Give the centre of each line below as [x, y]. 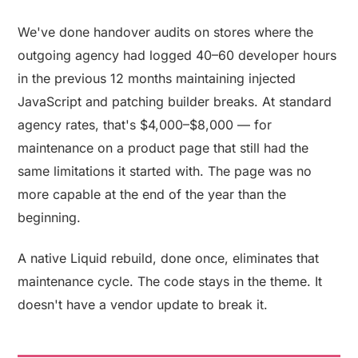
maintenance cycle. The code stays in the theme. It [170, 281]
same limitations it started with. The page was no [165, 171]
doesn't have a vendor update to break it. [143, 304]
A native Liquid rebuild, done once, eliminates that [169, 258]
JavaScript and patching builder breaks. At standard [175, 101]
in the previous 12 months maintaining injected [157, 78]
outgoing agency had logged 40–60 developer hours [177, 55]
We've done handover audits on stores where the [166, 32]
